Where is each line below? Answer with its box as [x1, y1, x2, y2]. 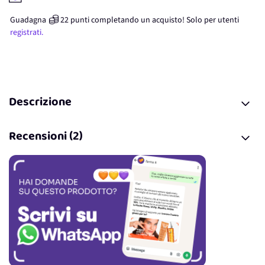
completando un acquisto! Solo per [91, 14, 216, 26]
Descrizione [9, 91, 72, 115]
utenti [218, 14, 239, 26]
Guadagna [10, 14, 46, 26]
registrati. [10, 27, 43, 38]
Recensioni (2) [9, 125, 83, 150]
